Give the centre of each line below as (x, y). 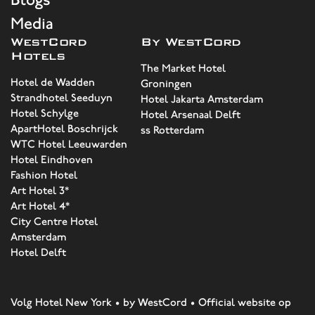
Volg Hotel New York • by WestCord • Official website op (151, 302)
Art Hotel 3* (40, 191)
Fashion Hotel (44, 175)
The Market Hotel (183, 68)
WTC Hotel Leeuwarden (69, 144)
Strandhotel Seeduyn (62, 98)
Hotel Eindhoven (52, 160)
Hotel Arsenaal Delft (191, 115)
